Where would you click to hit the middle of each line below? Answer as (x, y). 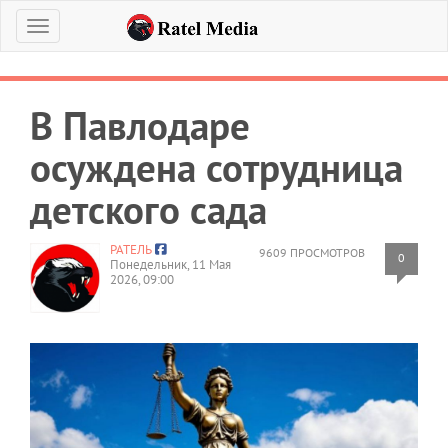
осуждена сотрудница (216, 167)
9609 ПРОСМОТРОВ (312, 252)
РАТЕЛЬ (131, 249)
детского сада (148, 209)
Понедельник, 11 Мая (170, 264)
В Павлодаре (140, 125)
